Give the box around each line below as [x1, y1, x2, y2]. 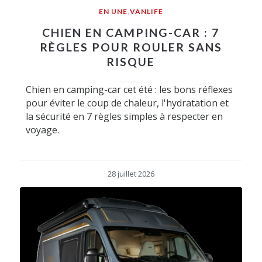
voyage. [25, 123, 59, 136]
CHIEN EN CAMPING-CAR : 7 [42, 25, 220, 39]
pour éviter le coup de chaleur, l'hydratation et [25, 96, 229, 109]
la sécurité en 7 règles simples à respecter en [25, 109, 223, 123]
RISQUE [106, 54, 156, 68]
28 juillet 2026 [107, 168, 154, 179]
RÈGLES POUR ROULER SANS [39, 40, 222, 54]
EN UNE [98, 6, 127, 16]
